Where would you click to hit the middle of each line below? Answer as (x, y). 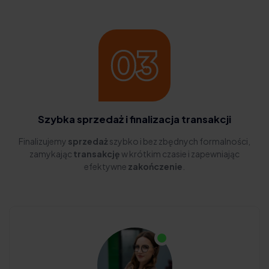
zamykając (51, 154)
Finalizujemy (43, 141)
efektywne (106, 167)
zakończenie (155, 167)
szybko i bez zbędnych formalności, (179, 141)
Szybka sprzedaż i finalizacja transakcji (134, 119)
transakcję (97, 154)
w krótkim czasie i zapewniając (180, 154)
